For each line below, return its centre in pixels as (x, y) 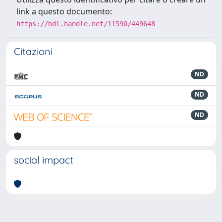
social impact (44, 160)
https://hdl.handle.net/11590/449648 (86, 24)
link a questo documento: (64, 11)
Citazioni (33, 51)
